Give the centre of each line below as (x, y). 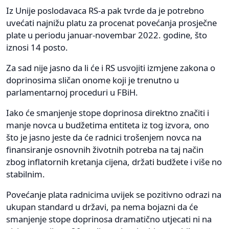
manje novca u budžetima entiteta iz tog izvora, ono (108, 125)
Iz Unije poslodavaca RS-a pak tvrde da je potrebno (105, 10)
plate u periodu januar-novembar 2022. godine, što (107, 35)
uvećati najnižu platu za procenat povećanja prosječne (111, 22)
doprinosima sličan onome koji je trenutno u (93, 80)
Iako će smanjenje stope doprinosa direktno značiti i (108, 112)
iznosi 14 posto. (37, 47)
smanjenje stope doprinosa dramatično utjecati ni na (109, 219)
